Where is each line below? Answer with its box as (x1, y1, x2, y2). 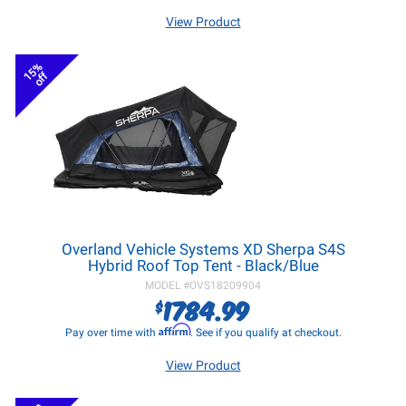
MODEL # (145, 279, 189, 292)
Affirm (158, 323, 190, 336)
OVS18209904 (189, 279, 261, 292)
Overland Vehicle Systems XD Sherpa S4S (61, 240, 345, 258)
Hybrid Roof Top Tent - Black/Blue (87, 256, 319, 275)
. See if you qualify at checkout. (189, 326, 342, 339)
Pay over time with (64, 326, 159, 339)
